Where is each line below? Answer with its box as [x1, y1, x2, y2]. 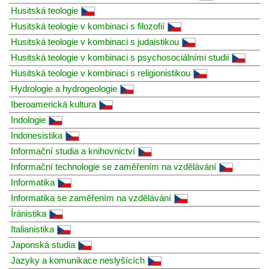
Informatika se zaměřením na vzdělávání [11, 192, 171, 203]
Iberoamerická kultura [11, 98, 96, 109]
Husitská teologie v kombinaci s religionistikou [11, 67, 190, 78]
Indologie [11, 114, 46, 125]
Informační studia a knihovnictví [11, 145, 135, 156]
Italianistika [11, 223, 54, 234]
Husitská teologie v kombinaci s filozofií [11, 20, 165, 31]
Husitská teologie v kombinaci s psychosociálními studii [11, 52, 229, 62]
